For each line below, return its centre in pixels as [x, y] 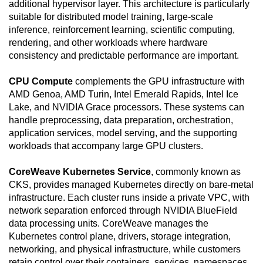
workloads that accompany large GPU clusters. [106, 146]
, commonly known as [196, 172]
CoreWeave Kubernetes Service [80, 172]
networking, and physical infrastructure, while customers [125, 249]
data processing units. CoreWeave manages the [109, 224]
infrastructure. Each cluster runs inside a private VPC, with [129, 198]
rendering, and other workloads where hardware [108, 43]
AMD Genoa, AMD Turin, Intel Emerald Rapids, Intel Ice [124, 95]
